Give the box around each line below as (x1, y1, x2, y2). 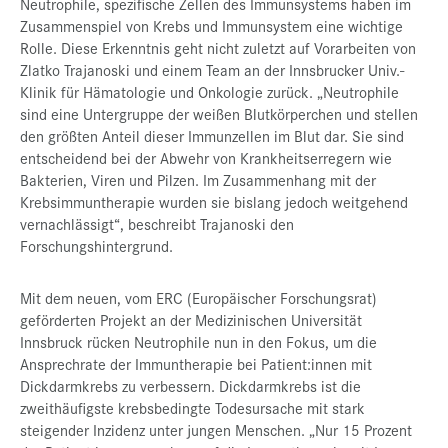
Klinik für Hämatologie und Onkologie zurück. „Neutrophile (20, 81, 399, 103)
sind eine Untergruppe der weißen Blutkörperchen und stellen (20, 103, 418, 125)
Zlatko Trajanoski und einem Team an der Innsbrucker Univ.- (20, 59, 404, 81)
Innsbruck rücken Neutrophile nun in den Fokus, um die (20, 331, 377, 353)
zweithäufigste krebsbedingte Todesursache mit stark (20, 397, 365, 419)
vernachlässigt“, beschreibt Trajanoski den (20, 213, 294, 235)
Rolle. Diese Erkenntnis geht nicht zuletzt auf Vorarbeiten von (20, 37, 416, 59)
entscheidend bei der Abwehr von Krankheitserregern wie (20, 147, 392, 169)
